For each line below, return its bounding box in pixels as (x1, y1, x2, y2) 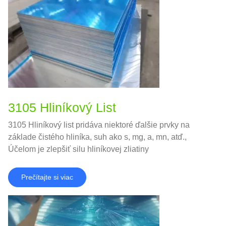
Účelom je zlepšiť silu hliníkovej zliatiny (8, 145, 149, 154)
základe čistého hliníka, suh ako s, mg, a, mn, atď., (8, 133, 187, 142)
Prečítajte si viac (21, 173, 73, 182)
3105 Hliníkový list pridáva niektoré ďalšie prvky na (8, 121, 190, 130)
